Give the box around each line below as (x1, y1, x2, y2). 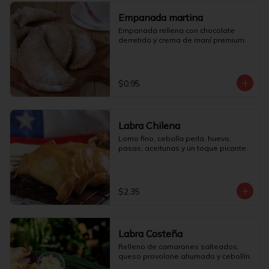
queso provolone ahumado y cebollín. (118, 252, 252, 261)
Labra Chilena (118, 119, 180, 131)
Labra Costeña (118, 228, 183, 240)
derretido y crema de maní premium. (118, 35, 246, 44)
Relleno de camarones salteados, (118, 242, 239, 251)
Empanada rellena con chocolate (118, 26, 235, 35)
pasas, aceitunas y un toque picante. (118, 144, 248, 153)
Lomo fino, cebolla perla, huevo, (118, 134, 231, 143)
